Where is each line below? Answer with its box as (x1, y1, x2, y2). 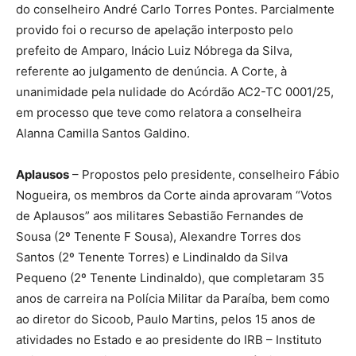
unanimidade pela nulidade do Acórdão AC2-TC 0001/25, (16, 83, 334, 99)
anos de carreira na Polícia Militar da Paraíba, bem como (16, 290, 330, 306)
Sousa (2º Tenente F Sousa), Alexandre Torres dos (16, 228, 301, 244)
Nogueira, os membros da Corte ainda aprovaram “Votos (16, 187, 332, 203)
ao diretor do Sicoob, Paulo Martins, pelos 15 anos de (16, 311, 315, 327)
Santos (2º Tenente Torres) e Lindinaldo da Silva (16, 249, 288, 265)
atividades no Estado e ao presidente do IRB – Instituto (16, 331, 322, 347)
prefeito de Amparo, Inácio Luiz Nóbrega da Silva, (16, 42, 292, 58)
